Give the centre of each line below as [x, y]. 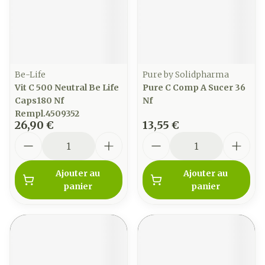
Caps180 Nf [39, 101]
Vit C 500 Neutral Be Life [67, 88]
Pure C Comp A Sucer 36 [194, 88]
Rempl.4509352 [47, 114]
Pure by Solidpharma [186, 75]
